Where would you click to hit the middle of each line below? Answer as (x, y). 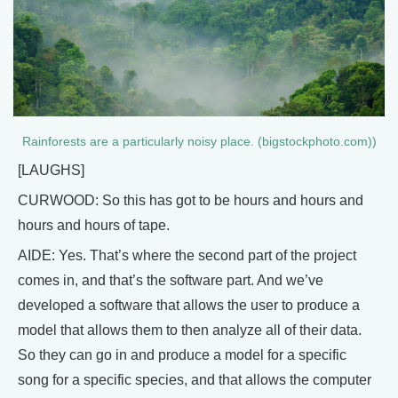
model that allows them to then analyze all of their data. (190, 330)
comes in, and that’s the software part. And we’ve (171, 281)
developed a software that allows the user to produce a (189, 306)
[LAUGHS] (51, 171)
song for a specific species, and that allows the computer (195, 380)
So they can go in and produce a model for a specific (182, 355)
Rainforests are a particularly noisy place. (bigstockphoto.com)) (199, 142)
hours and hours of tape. (94, 226)
